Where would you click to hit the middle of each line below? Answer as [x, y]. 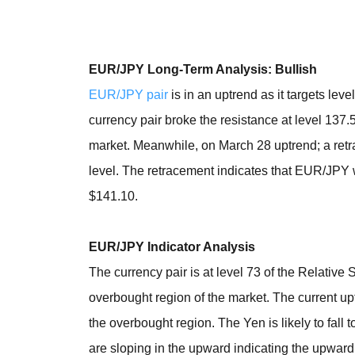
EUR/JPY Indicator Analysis [172, 247]
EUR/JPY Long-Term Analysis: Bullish [203, 70]
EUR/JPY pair [129, 95]
